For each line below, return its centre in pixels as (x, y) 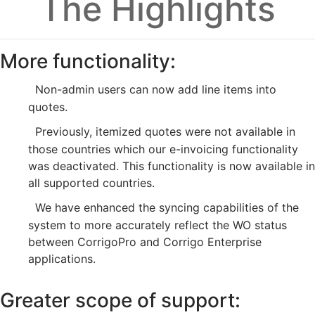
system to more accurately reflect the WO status (157, 225)
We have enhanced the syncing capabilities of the (163, 207)
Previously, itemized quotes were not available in (162, 131)
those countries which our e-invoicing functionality (163, 149)
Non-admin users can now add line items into (152, 89)
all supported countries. (91, 182)
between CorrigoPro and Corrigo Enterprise (145, 242)
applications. (62, 258)
